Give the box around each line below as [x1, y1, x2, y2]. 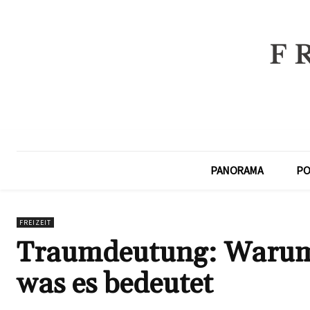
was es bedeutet [17, 266, 213, 302]
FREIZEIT [19, 218, 51, 227]
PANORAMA [210, 163, 263, 177]
